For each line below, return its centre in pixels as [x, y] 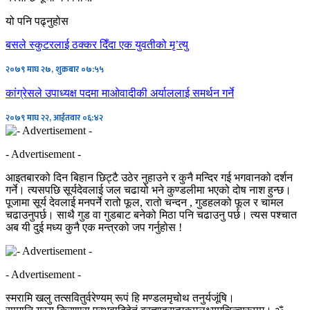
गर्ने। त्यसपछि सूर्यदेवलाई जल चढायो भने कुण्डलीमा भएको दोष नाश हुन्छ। [148, 190]
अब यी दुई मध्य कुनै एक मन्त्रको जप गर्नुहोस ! [94, 227]
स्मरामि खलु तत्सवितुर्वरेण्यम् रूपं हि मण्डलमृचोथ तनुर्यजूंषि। [120, 298]
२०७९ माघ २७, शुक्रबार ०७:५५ [55, 69]
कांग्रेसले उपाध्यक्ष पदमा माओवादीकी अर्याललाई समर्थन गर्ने [120, 93]
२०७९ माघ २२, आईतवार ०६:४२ [54, 117]
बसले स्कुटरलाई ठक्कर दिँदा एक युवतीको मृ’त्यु [97, 44]
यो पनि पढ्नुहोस [37, 21]
